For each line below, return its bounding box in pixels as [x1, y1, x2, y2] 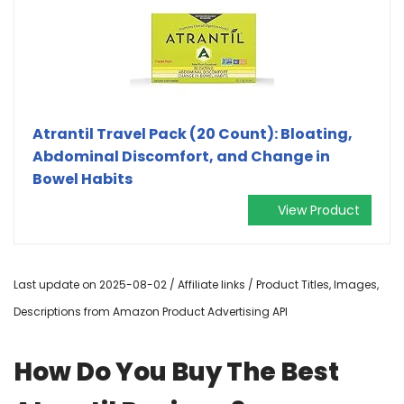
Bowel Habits [32, 168, 133, 189]
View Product [278, 200, 360, 219]
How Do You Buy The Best [14, 353, 339, 390]
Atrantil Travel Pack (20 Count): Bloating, [32, 123, 353, 144]
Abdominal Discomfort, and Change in [32, 145, 330, 167]
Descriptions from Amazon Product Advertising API [14, 303, 288, 319]
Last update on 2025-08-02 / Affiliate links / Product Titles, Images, [14, 276, 379, 292]
